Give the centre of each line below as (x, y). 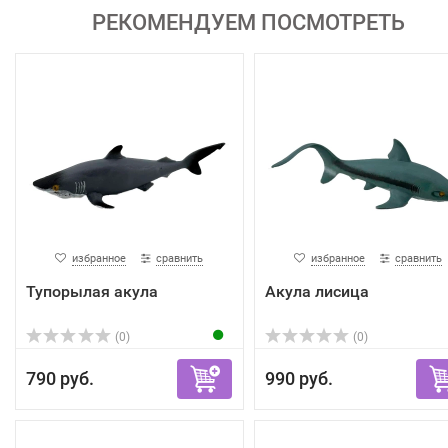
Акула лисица (316, 291)
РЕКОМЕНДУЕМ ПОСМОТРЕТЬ (248, 22)
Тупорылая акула (92, 291)
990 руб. (298, 378)
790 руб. (60, 378)
